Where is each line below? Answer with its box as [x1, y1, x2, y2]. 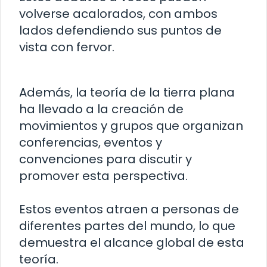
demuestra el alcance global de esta [19, 234, 244, 251]
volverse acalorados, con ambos [19, 5, 218, 22]
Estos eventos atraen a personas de [19, 200, 239, 218]
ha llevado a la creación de [19, 100, 184, 117]
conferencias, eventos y [19, 133, 162, 151]
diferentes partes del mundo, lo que [19, 217, 235, 234]
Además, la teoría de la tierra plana [19, 83, 235, 101]
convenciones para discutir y [19, 150, 192, 167]
